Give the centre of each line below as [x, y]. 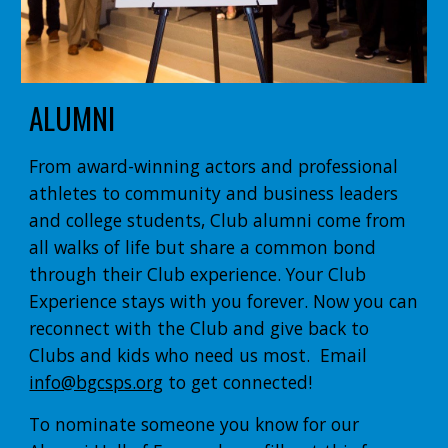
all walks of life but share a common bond [203, 247]
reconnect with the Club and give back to [199, 328]
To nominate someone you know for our [194, 424]
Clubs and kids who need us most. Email [198, 355]
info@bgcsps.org [96, 382]
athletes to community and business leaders [214, 193]
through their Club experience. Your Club [198, 274]
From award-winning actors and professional [214, 166]
